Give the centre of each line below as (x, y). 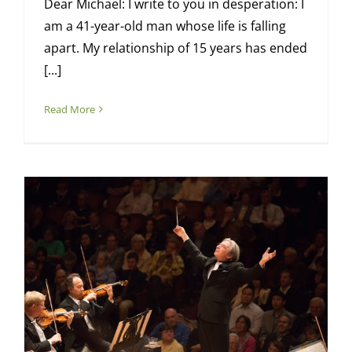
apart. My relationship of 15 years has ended (175, 48)
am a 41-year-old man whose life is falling (165, 26)
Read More (69, 110)
